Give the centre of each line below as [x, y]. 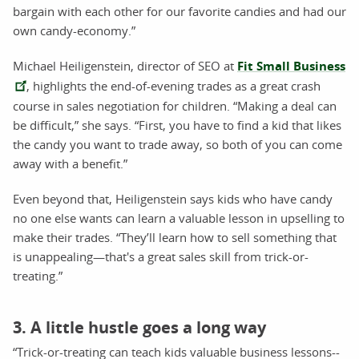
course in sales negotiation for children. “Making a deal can [175, 106]
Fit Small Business [291, 67]
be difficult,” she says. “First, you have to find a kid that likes [177, 125]
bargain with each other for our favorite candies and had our [179, 12]
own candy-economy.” [74, 31]
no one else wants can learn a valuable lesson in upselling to [179, 218]
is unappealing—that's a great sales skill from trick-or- [161, 257]
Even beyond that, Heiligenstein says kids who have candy [173, 199]
